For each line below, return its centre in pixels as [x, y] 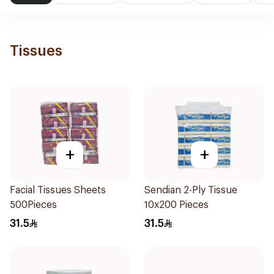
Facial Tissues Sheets [58, 190]
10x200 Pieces [176, 205]
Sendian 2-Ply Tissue [191, 190]
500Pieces [33, 205]
